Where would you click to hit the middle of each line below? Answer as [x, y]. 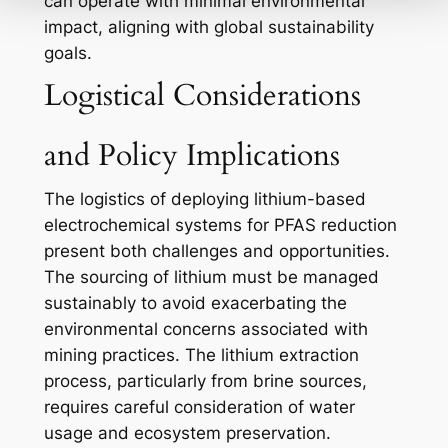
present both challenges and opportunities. [216, 251]
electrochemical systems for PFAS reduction [220, 225]
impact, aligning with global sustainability [208, 27]
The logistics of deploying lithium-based [204, 199]
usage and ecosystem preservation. [187, 433]
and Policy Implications [191, 156]
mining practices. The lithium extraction [201, 355]
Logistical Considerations [202, 96]
